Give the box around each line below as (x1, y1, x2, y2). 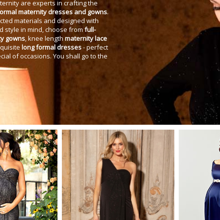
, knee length (25, 34, 65, 43)
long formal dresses (22, 43, 82, 52)
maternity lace (65, 34, 108, 43)
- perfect (82, 43, 109, 52)
